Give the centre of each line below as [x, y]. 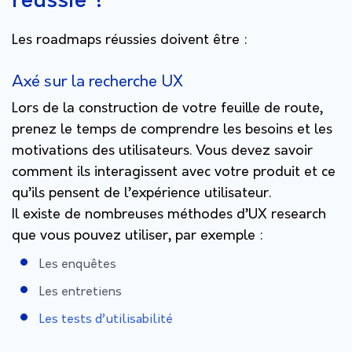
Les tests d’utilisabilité [106, 319]
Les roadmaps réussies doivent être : [130, 40]
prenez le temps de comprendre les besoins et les [172, 130]
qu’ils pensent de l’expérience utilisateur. [141, 193]
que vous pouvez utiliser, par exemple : [139, 236]
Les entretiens [81, 292]
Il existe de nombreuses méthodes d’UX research [169, 214]
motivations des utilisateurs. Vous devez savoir [162, 151]
